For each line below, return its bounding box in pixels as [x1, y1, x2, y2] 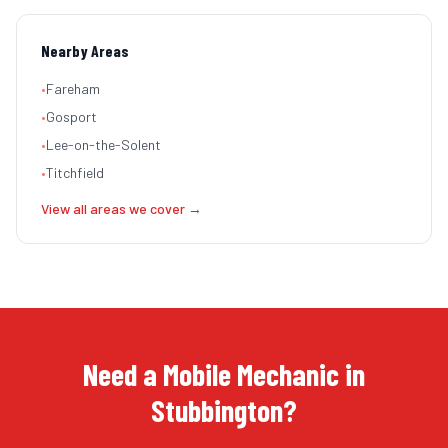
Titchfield [46, 164, 104, 181]
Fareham [46, 80, 100, 97]
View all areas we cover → [41, 200, 202, 217]
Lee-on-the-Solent [46, 136, 161, 153]
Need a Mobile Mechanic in [83, 356, 365, 392]
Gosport [46, 108, 97, 125]
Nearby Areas [41, 41, 129, 60]
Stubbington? [151, 392, 297, 428]
